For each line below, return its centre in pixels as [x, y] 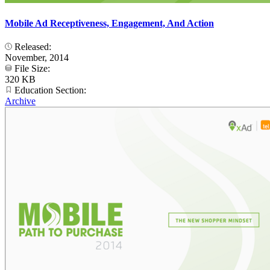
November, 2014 [37, 58]
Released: [33, 47]
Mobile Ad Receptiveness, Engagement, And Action [109, 23]
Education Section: [50, 90]
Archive [20, 101]
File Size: [32, 69]
